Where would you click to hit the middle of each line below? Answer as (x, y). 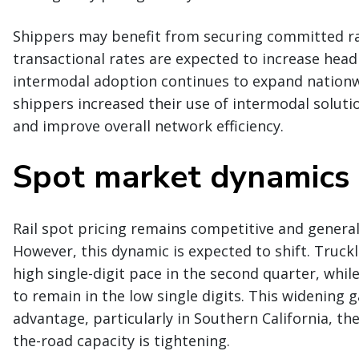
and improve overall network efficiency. (148, 125)
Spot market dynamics (181, 177)
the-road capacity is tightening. (121, 340)
